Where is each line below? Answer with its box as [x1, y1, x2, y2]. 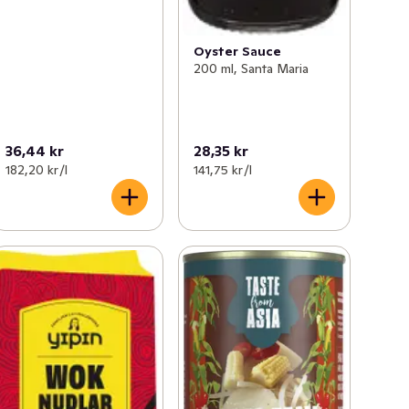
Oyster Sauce [193, 43, 281, 60]
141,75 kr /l [193, 161, 252, 178]
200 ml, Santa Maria [193, 60, 309, 78]
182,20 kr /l [5, 161, 68, 178]
